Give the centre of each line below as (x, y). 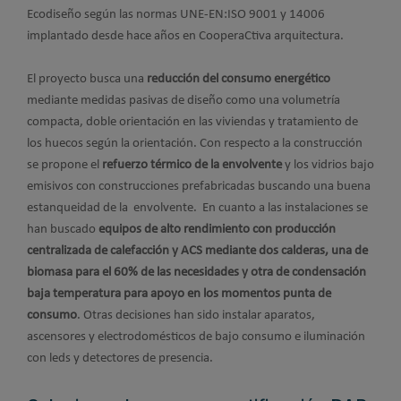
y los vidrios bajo (328, 165)
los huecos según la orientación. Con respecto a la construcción (195, 144)
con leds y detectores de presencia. (121, 358)
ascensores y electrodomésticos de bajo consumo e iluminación (196, 337)
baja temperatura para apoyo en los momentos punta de (179, 294)
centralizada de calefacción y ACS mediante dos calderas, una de (197, 251)
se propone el (64, 165)
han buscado (63, 230)
